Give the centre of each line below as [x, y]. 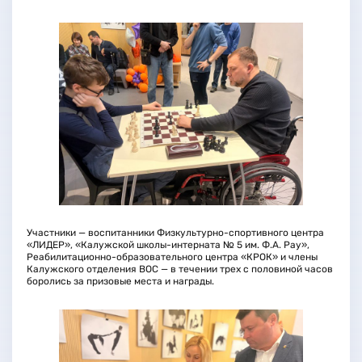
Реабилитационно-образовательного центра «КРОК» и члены [172, 257]
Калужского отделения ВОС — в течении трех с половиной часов [179, 269]
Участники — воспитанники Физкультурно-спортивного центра [175, 233]
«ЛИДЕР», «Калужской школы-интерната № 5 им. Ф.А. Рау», [168, 245]
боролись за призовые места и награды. [120, 282]
